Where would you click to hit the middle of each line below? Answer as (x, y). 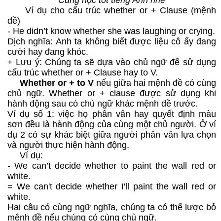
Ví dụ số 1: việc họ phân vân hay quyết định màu (112, 114)
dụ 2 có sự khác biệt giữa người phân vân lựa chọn (112, 135)
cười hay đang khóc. (48, 52)
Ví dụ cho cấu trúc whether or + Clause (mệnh (112, 11)
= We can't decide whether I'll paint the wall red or (112, 187)
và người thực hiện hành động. (68, 145)
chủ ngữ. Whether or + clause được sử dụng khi (112, 93)
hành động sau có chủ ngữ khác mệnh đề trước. (103, 104)
